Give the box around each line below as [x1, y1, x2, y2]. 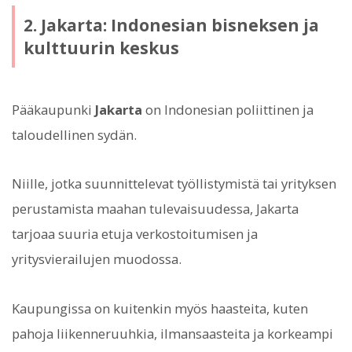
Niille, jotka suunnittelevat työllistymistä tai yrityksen [12, 174, 336, 193]
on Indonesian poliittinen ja [142, 101, 313, 119]
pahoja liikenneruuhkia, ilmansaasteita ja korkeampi [12, 324, 333, 343]
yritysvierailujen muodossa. [12, 250, 181, 269]
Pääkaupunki [12, 101, 95, 119]
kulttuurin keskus [23, 36, 179, 59]
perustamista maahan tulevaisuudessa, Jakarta [12, 200, 299, 218]
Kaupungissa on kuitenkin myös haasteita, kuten [12, 299, 308, 317]
